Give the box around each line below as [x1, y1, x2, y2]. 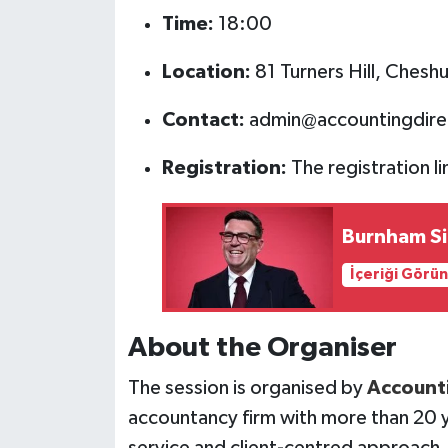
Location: [161, 61, 251, 82]
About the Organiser [127, 333, 397, 362]
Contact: [161, 109, 245, 130]
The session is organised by [127, 378, 367, 399]
